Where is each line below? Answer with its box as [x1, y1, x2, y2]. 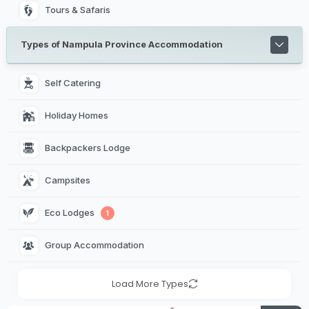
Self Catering [44, 77, 103, 89]
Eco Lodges [44, 207, 97, 219]
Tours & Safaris [44, 4, 110, 16]
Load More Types [112, 277, 188, 290]
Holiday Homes [44, 110, 110, 121]
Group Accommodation [44, 239, 146, 251]
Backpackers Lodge [44, 142, 132, 154]
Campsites [44, 175, 92, 186]
